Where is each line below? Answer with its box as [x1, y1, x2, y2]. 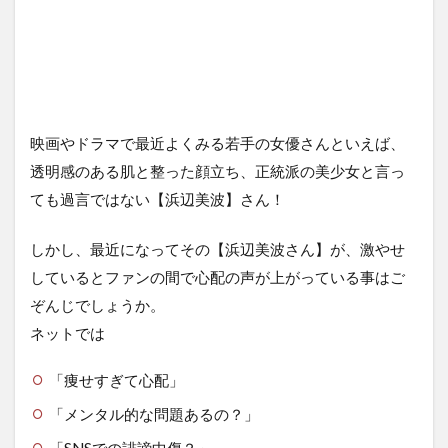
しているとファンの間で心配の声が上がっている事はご [30, 268, 405, 287]
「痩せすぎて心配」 [48, 371, 184, 390]
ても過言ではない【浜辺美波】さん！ [30, 190, 285, 209]
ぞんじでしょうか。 [30, 296, 165, 315]
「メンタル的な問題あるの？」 [48, 405, 259, 424]
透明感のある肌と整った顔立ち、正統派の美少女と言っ [30, 162, 405, 181]
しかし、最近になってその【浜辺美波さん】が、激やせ [30, 240, 405, 259]
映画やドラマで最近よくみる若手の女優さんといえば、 [30, 134, 405, 153]
